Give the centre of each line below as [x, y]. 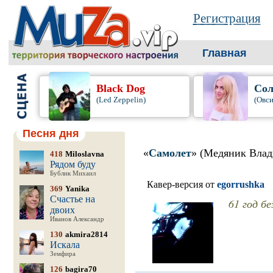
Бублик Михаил [73, 173]
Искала [65, 245]
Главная [224, 53]
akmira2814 [86, 234]
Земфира [62, 254]
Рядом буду [73, 164]
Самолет [170, 153]
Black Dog [121, 88]
